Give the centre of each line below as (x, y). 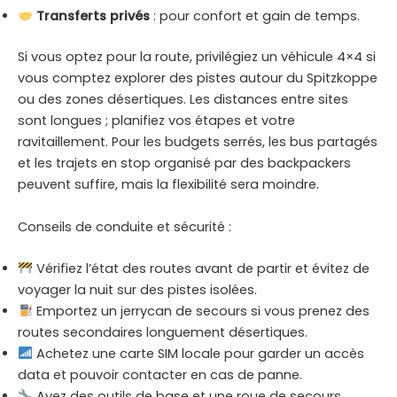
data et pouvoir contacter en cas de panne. (160, 374)
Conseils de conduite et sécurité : (125, 226)
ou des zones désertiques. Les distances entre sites (183, 100)
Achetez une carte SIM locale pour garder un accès (198, 353)
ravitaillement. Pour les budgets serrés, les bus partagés (198, 142)
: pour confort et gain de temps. (254, 16)
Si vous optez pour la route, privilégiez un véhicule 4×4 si (197, 57)
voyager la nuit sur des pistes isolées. (137, 289)
